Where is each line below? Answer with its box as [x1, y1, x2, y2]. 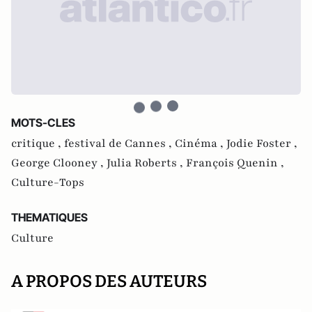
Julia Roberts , [107, 155, 186, 171]
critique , [11, 136, 64, 151]
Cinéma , [175, 136, 226, 151]
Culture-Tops [11, 175, 84, 190]
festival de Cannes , [64, 136, 175, 151]
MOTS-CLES [11, 116, 75, 130]
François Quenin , [186, 155, 284, 171]
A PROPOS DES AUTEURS [11, 272, 207, 291]
